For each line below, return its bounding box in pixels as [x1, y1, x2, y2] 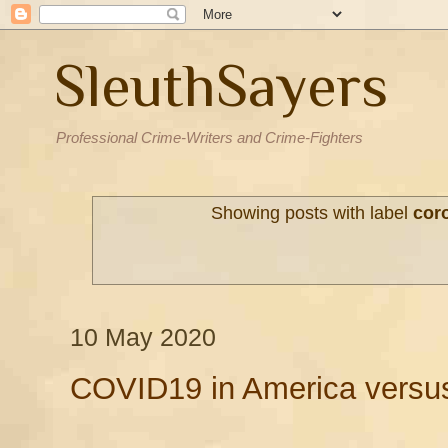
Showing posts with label [210, 203, 413, 224]
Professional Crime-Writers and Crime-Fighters [56, 129, 363, 146]
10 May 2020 [70, 323, 216, 352]
